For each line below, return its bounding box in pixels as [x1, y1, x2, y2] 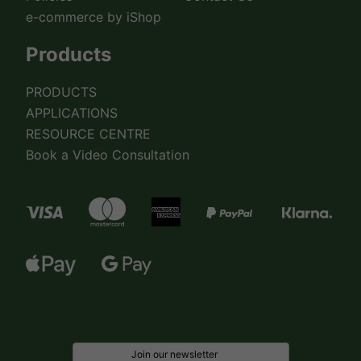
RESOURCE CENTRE [26, 126, 151, 143]
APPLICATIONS [26, 105, 118, 122]
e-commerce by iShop [26, 9, 161, 26]
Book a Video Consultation [26, 147, 189, 164]
